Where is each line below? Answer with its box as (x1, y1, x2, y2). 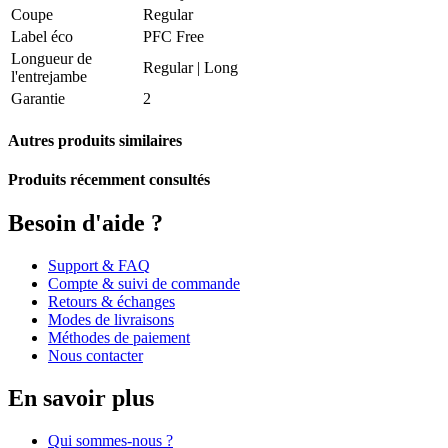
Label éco (11, 27, 73, 45)
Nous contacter (48, 347, 143, 365)
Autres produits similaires (8, 131, 182, 149)
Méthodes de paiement (48, 329, 190, 347)
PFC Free (143, 27, 204, 45)
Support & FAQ (48, 257, 150, 275)
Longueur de (11, 49, 92, 67)
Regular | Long (143, 58, 238, 76)
